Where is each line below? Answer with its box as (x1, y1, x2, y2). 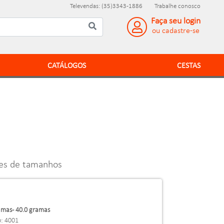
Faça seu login (151, 17, 200, 25)
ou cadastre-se (152, 27, 199, 35)
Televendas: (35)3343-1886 (70, 3, 142, 9)
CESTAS (177, 62, 200, 70)
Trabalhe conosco (154, 3, 200, 9)
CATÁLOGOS (47, 62, 86, 70)
